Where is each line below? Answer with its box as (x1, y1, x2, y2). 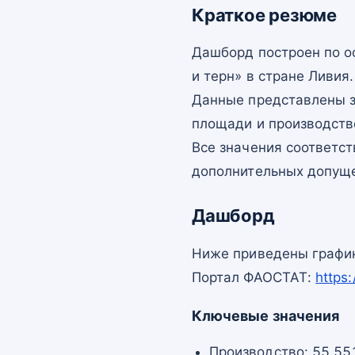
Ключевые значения (192, 307, 340, 324)
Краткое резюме (192, 5, 337, 25)
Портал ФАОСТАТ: (192, 269, 316, 285)
